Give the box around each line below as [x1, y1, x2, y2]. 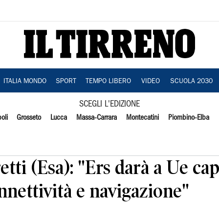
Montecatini [126, 114, 159, 121]
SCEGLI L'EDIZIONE [79, 101, 140, 108]
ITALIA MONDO [3, 78, 46, 85]
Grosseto [17, 114, 42, 121]
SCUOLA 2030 [170, 78, 213, 85]
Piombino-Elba [168, 114, 209, 121]
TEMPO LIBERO [85, 78, 131, 85]
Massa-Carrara [76, 114, 117, 121]
